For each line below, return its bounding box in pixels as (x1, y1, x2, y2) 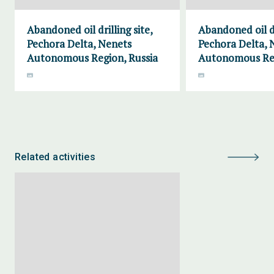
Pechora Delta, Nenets (27, 37, 131, 51)
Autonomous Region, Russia (27, 51, 158, 65)
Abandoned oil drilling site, (27, 23, 152, 37)
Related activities (15, 151, 96, 163)
